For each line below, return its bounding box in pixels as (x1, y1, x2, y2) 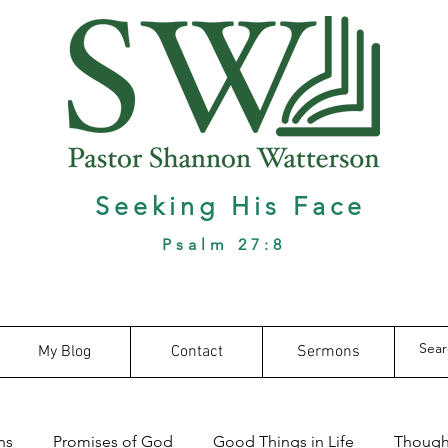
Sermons (297, 342, 360, 362)
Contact (170, 342, 223, 362)
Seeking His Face (82, 191, 366, 221)
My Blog (38, 342, 91, 362)
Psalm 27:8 (162, 235, 286, 254)
